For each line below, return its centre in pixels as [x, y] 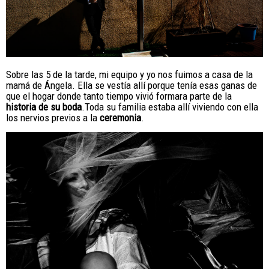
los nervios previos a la [53, 118]
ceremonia [120, 118]
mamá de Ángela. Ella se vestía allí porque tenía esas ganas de [131, 86]
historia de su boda [44, 107]
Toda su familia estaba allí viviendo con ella [171, 107]
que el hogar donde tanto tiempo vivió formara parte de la [119, 96]
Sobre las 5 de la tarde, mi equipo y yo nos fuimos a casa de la [129, 75]
